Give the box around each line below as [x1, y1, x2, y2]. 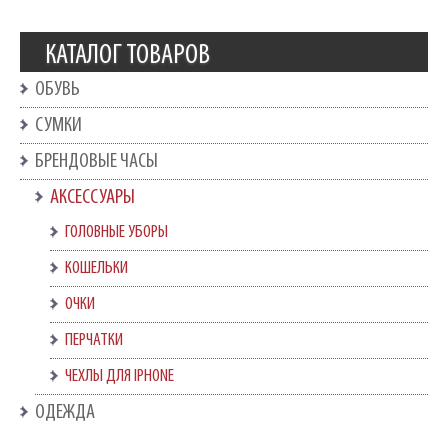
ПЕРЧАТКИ [65, 331, 123, 350]
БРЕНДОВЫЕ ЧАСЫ [35, 151, 158, 172]
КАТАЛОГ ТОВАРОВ [45, 42, 210, 70]
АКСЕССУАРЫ [50, 187, 135, 208]
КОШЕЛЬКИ [65, 259, 128, 278]
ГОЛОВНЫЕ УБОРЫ [65, 223, 168, 242]
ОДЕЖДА [35, 402, 95, 423]
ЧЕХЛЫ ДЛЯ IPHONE [65, 367, 174, 386]
